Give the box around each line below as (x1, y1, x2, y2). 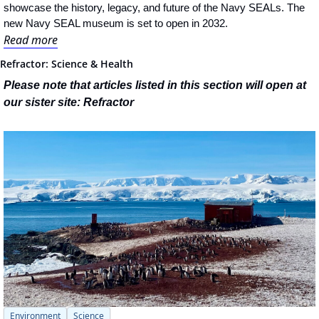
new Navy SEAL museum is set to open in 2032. (4, 17, 228, 30)
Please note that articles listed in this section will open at (4, 79, 306, 92)
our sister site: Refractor (4, 96, 134, 109)
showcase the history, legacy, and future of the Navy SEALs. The (4, 1, 305, 14)
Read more (4, 32, 58, 48)
